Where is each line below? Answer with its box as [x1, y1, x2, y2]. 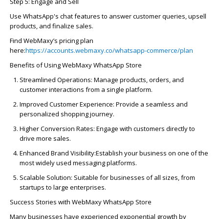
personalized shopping [20, 109, 90, 118]
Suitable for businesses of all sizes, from [72, 173, 195, 182]
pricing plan [58, 36, 93, 45]
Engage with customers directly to [95, 124, 195, 133]
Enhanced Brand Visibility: [20, 148, 96, 157]
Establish [96, 148, 123, 157]
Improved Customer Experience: [20, 99, 114, 109]
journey [90, 109, 113, 118]
